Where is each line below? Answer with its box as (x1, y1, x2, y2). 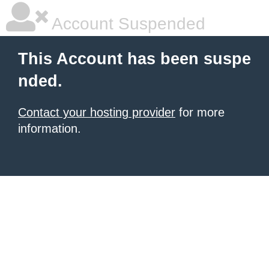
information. (18, 122, 81, 135)
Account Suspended (48, 14, 205, 33)
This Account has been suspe (18, 50, 251, 68)
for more (175, 106, 225, 119)
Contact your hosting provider (18, 106, 175, 119)
